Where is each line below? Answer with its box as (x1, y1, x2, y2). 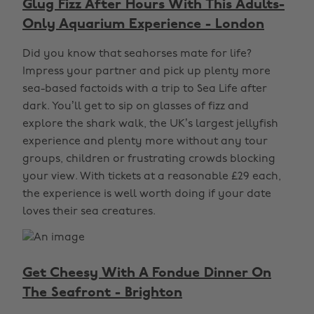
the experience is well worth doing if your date (22, 189, 271, 200)
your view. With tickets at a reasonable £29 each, (22, 171, 281, 182)
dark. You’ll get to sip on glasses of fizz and (22, 101, 249, 112)
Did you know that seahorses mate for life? (22, 48, 252, 60)
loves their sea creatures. (22, 206, 156, 217)
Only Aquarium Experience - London (22, 18, 264, 32)
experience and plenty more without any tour (22, 136, 268, 147)
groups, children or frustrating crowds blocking (22, 153, 275, 165)
